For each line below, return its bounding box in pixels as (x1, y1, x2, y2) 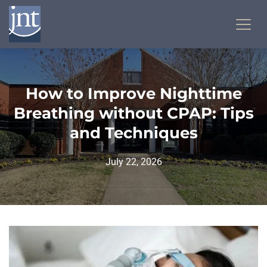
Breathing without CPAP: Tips (13, 104, 254, 123)
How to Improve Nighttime (25, 84, 242, 104)
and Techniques (69, 123, 198, 143)
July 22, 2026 (105, 156, 162, 168)
